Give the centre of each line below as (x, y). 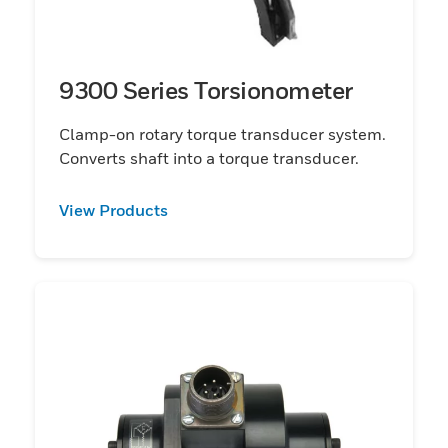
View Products (113, 209)
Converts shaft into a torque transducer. (209, 157)
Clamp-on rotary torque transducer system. (222, 133)
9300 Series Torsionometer (206, 89)
